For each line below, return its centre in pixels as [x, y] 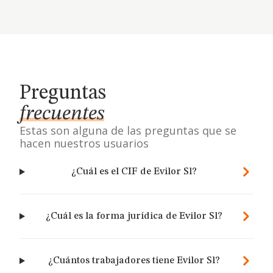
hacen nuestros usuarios [84, 143]
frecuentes [62, 114]
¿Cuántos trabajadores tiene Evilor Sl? [134, 261]
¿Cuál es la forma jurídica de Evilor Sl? [134, 216]
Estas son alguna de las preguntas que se [128, 130]
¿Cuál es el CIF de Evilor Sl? [134, 172]
